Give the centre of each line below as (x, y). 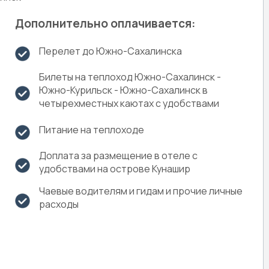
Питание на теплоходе (92, 129)
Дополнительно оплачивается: (105, 23)
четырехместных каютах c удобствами (129, 103)
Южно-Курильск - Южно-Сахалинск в (124, 90)
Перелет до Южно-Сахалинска (111, 51)
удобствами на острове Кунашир (115, 169)
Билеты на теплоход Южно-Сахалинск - (130, 77)
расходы (59, 204)
